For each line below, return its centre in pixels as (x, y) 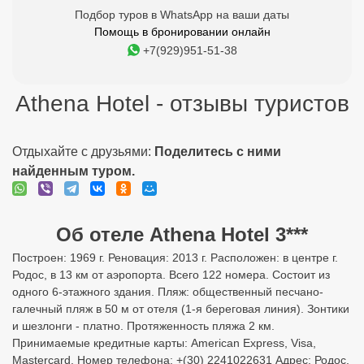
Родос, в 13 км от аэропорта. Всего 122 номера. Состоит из (171, 275)
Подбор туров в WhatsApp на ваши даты (182, 15)
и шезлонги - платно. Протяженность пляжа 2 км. (143, 326)
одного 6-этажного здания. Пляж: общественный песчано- (168, 292)
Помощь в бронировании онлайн (182, 32)
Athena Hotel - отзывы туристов (182, 104)
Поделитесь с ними (218, 152)
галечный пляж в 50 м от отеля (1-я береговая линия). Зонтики (181, 309)
